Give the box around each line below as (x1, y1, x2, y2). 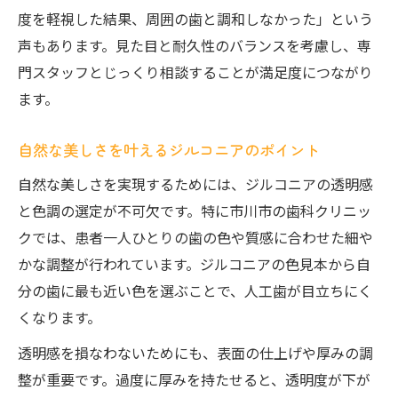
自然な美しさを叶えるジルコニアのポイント (18, 139, 320, 161)
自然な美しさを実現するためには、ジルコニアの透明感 (18, 173, 373, 195)
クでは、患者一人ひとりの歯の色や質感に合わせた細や (18, 227, 373, 248)
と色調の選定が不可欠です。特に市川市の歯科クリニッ (18, 200, 371, 221)
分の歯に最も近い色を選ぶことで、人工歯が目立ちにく (18, 280, 372, 301)
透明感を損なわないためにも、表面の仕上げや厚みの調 (18, 342, 373, 363)
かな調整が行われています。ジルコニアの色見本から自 (18, 253, 370, 275)
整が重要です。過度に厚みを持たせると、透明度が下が (18, 369, 370, 390)
